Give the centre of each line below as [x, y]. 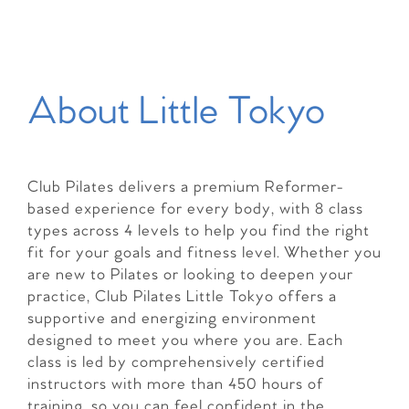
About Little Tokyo [176, 113]
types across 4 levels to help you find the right [199, 232]
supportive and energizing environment [172, 320]
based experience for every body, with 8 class [195, 210]
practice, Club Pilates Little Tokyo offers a [182, 298]
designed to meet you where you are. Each [185, 341]
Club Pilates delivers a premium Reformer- [185, 188]
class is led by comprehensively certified [176, 363]
